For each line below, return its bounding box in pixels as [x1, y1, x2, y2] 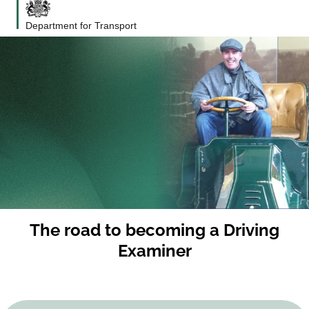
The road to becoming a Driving [30, 219, 279, 240]
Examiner [117, 240, 192, 261]
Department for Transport [26, 19, 137, 31]
